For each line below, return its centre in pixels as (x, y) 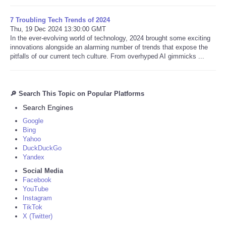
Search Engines (48, 107)
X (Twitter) (38, 216)
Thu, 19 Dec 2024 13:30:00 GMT (58, 29)
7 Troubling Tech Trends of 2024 (60, 20)
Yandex (34, 157)
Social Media (43, 171)
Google (33, 121)
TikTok (33, 207)
